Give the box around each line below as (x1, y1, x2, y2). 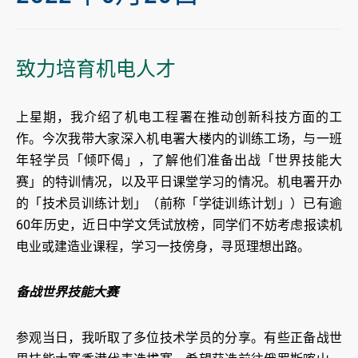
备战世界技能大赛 (16, 284, 118, 300)
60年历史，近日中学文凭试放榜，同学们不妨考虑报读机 (16, 217, 342, 233)
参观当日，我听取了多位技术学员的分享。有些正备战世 (16, 330, 342, 346)
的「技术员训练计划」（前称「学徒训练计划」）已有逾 (16, 196, 342, 212)
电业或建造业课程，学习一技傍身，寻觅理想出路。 (16, 239, 310, 255)
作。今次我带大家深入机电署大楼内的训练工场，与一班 (16, 131, 342, 147)
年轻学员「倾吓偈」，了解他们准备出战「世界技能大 (16, 153, 342, 169)
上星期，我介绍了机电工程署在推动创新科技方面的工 (16, 109, 342, 125)
